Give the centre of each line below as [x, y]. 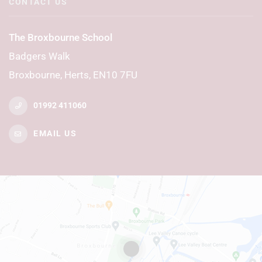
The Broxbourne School [61, 37]
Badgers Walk [39, 56]
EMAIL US [55, 133]
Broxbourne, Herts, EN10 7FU [73, 75]
